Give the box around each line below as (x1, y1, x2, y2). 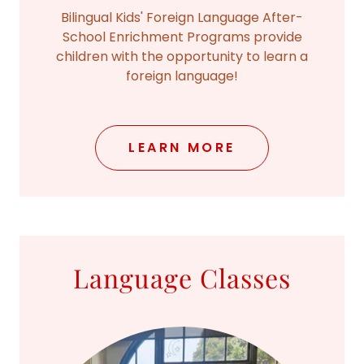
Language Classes (73, 259, 291, 295)
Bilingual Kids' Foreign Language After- (61, 7, 303, 27)
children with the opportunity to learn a (56, 46, 308, 66)
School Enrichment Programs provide (62, 27, 302, 46)
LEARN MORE (128, 138, 236, 158)
